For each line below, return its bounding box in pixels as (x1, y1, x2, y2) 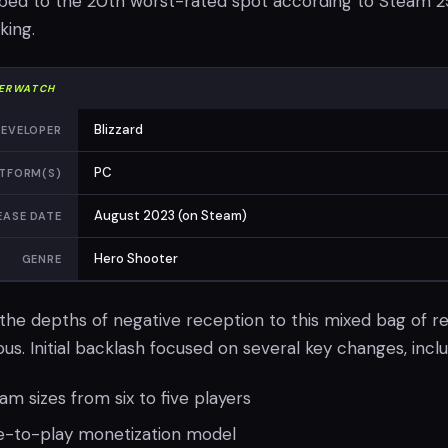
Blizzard (94, 121, 143, 138)
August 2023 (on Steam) (94, 207, 247, 224)
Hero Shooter (94, 250, 178, 267)
